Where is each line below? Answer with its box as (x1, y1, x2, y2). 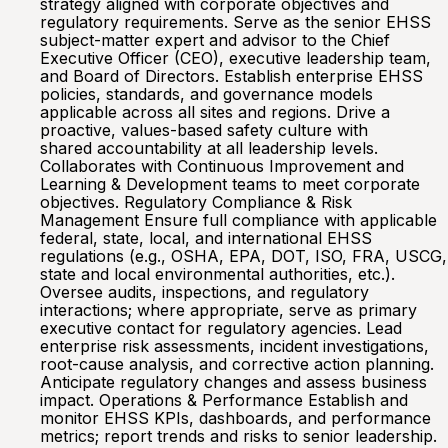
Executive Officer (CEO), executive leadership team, (40, 48, 431, 68)
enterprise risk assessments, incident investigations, (40, 336, 429, 356)
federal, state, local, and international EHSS (40, 228, 372, 248)
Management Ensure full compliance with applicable (40, 210, 437, 230)
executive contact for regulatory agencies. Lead (40, 318, 402, 338)
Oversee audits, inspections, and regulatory (40, 282, 369, 302)
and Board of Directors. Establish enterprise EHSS (40, 66, 423, 86)
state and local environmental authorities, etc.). (40, 264, 395, 284)
